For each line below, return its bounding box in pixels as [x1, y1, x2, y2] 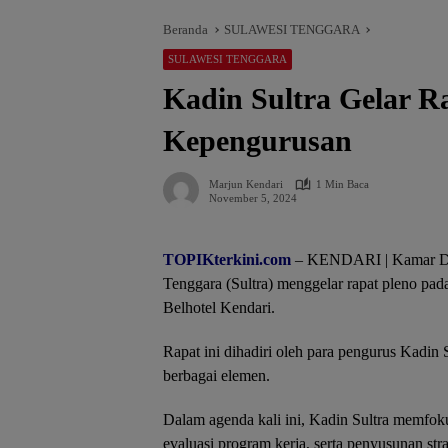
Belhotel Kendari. [163, 299, 275, 316]
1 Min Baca [316, 178, 369, 190]
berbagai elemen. [163, 367, 270, 384]
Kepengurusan [163, 124, 352, 157]
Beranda [163, 22, 208, 37]
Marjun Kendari [209, 178, 283, 190]
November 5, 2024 [209, 191, 297, 204]
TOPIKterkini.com [163, 251, 291, 268]
